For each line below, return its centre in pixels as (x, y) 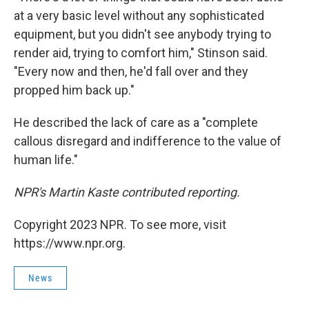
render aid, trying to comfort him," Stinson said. (141, 53)
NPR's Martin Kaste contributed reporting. (127, 192)
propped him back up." (74, 90)
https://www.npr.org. (70, 243)
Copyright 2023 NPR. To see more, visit (120, 225)
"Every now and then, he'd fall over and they (131, 71)
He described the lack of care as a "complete (136, 122)
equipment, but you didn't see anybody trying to (142, 34)
